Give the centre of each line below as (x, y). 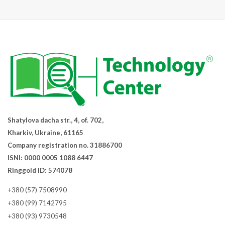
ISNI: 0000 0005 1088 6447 (50, 157)
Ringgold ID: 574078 (40, 170)
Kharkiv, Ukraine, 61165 (45, 132)
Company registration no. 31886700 (65, 145)
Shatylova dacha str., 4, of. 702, (55, 120)
